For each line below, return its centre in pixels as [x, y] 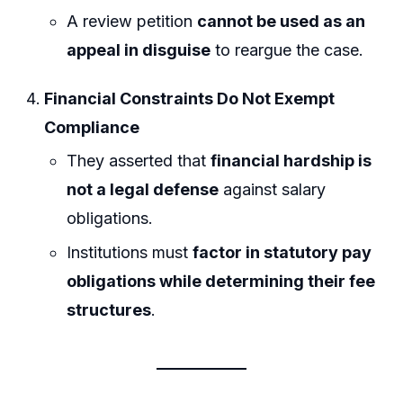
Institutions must [130, 252]
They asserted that [139, 161]
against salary [273, 190]
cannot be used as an [282, 22]
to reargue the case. [287, 50]
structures [109, 309]
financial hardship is [291, 161]
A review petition [132, 22]
